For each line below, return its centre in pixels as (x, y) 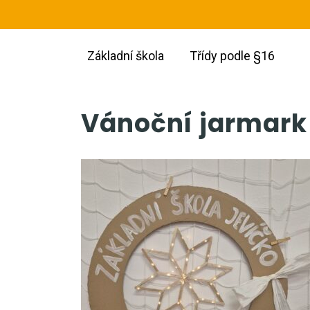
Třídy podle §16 (232, 56)
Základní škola (126, 56)
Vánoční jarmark (194, 124)
